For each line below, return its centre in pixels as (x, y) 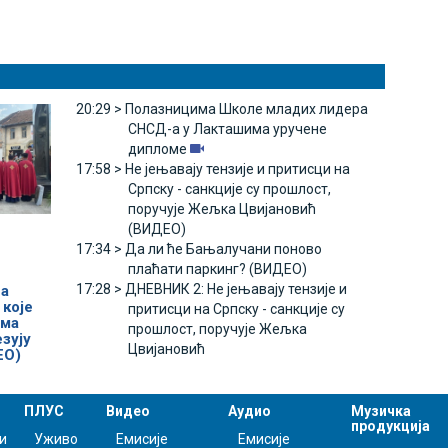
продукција (391, 426)
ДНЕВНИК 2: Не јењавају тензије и (235, 289)
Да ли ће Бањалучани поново (223, 249)
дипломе (157, 149)
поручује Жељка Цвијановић (221, 209)
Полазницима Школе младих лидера (246, 109)
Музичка (381, 411)
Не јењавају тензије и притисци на (237, 169)
